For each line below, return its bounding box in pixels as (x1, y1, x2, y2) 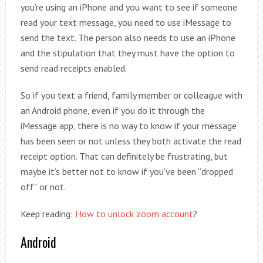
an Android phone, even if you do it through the (20, 104, 205, 116)
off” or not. (20, 181, 66, 193)
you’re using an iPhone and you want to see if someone (20, 1, 237, 13)
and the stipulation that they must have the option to (20, 47, 235, 59)
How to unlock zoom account (75, 208, 193, 220)
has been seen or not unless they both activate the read (20, 135, 241, 147)
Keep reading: (20, 208, 75, 220)
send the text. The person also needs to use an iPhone (20, 32, 235, 43)
